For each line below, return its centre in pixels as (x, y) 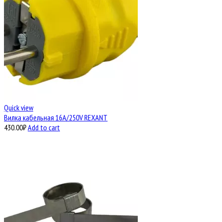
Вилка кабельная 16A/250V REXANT (56, 118)
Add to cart (44, 128)
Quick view (19, 108)
